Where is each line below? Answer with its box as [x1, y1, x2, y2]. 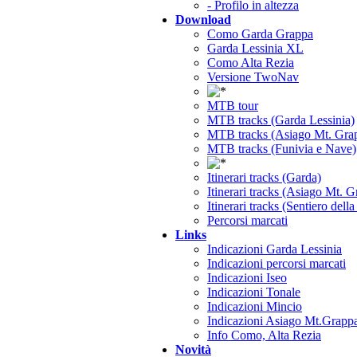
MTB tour [207, 99, 258, 112]
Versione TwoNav [207, 70, 299, 84]
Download [175, 13, 231, 26]
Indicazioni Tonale [207, 285, 300, 299]
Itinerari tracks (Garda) [207, 171, 321, 184]
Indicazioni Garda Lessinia [207, 242, 342, 256]
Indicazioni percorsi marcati [207, 257, 346, 270]
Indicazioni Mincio [207, 300, 302, 313]
